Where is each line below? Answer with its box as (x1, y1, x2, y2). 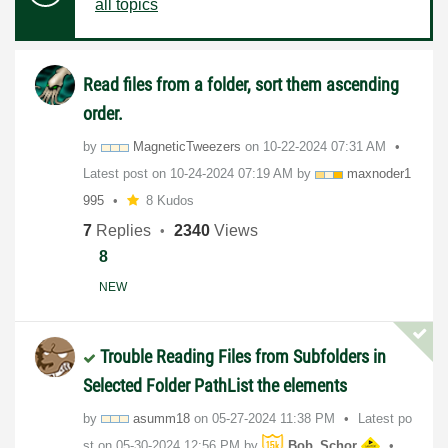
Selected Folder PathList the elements (83, 374, 347, 396)
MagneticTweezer (133, 139, 234, 154)
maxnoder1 (347, 166, 411, 181)
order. (83, 103, 123, 124)
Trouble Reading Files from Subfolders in (100, 345, 386, 367)
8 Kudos (145, 193, 194, 208)
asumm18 (133, 410, 190, 426)
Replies (92, 221, 151, 239)
